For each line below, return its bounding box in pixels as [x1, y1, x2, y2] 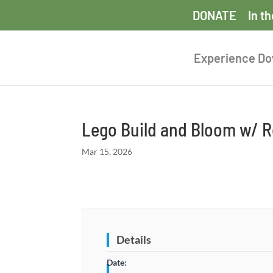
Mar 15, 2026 [82, 146, 133, 157]
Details [116, 233, 152, 246]
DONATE [193, 8, 236, 23]
